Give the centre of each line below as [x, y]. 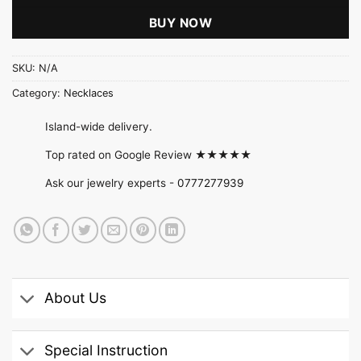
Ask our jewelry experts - [111, 183]
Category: [38, 93]
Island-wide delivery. [99, 126]
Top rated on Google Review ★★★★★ [148, 154]
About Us [76, 298]
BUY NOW [180, 23]
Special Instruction [106, 351]
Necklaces [89, 93]
